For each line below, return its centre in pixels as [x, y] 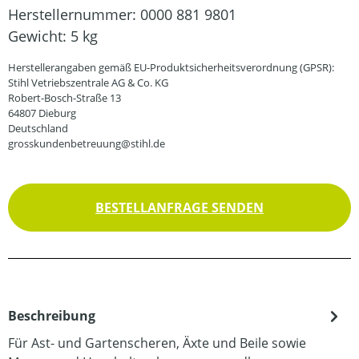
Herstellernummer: [74, 15]
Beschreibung [52, 316]
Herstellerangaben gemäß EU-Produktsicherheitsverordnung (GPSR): [171, 68]
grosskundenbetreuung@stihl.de [87, 144]
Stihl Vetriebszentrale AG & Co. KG [88, 83]
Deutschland [38, 129]
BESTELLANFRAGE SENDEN [179, 208]
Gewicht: [39, 36]
